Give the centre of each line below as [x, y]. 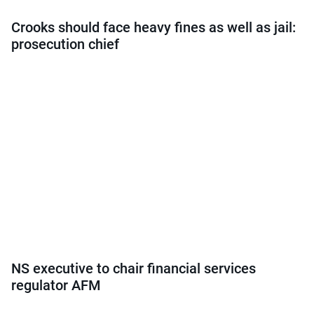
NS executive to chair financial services [134, 268]
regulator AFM [56, 285]
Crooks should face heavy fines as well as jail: [153, 27]
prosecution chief [65, 44]
